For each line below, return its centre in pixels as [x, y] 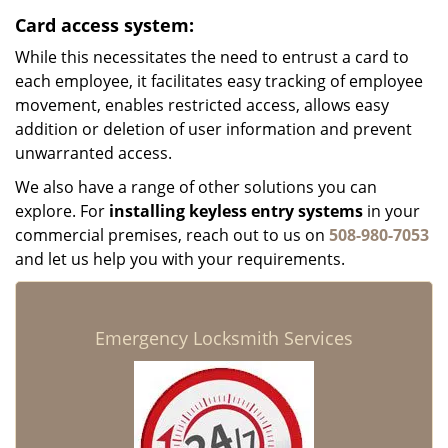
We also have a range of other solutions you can [196, 187]
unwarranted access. [93, 153]
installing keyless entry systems [236, 211]
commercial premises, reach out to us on [172, 235]
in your [391, 211]
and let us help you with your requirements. [180, 259]
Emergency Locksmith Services [224, 338]
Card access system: [104, 25]
